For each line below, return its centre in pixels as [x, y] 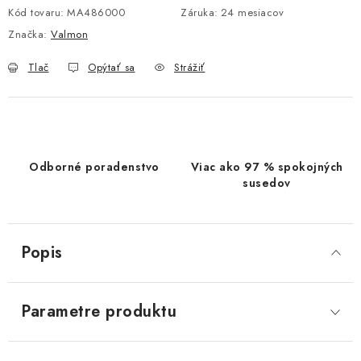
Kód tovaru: [36, 12]
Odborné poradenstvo [94, 167]
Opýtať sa [112, 67]
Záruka [197, 12]
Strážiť [190, 67]
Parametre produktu [99, 311]
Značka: [29, 34]
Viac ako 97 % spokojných [267, 167]
